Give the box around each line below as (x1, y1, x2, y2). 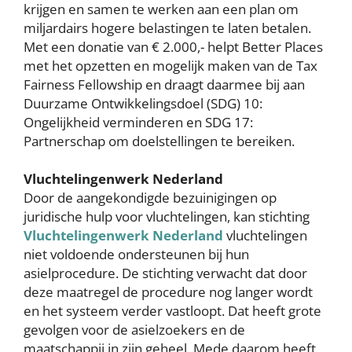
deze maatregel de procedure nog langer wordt (24, 283, 313, 301)
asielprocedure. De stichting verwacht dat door (24, 264, 307, 282)
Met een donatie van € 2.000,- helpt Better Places (24, 38, 323, 56)
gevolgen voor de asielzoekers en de (24, 321, 245, 339)
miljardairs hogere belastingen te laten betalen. (24, 19, 311, 37)
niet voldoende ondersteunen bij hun (24, 245, 249, 263)
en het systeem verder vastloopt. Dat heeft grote (24, 302, 321, 320)
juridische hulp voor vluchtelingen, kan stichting (24, 207, 310, 225)
